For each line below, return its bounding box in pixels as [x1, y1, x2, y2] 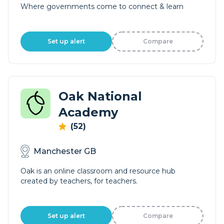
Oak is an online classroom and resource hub [20, 166, 175, 175]
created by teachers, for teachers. [20, 176, 137, 185]
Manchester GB [33, 146, 96, 156]
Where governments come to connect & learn [20, 2, 183, 11]
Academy [58, 105, 118, 119]
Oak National [58, 89, 142, 103]
